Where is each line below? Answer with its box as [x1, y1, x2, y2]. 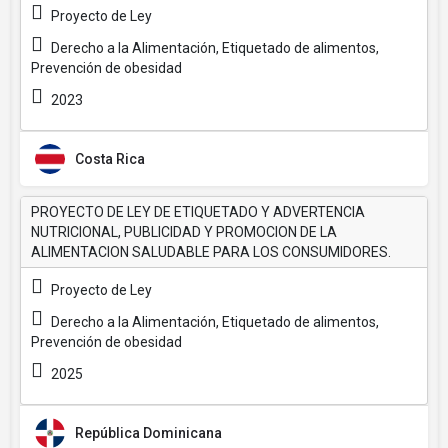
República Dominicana [75, 425, 222, 441]
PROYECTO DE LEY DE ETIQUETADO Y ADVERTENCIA [31, 204, 365, 220]
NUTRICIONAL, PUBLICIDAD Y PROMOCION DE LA [31, 224, 337, 240]
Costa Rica [75, 151, 145, 167]
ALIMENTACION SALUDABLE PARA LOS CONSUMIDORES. [31, 244, 391, 260]
